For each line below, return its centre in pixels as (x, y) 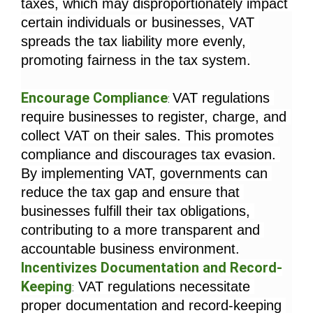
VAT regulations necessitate (162, 287)
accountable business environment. (130, 249)
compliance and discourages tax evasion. (148, 155)
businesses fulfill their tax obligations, (136, 211)
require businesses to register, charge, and (154, 117)
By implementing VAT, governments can (144, 174)
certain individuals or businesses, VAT (138, 23)
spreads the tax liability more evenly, (133, 42)
